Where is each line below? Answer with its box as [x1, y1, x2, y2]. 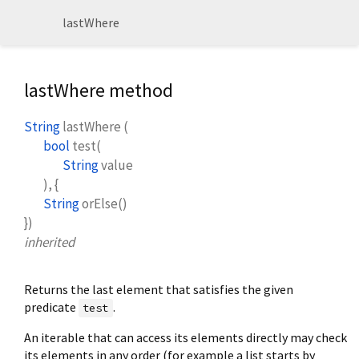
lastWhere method [24, 78, 173, 103]
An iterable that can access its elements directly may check [24, 329, 347, 346]
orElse [82, 195, 118, 213]
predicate [24, 299, 79, 316]
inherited [24, 233, 75, 252]
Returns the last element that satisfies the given [24, 281, 293, 298]
